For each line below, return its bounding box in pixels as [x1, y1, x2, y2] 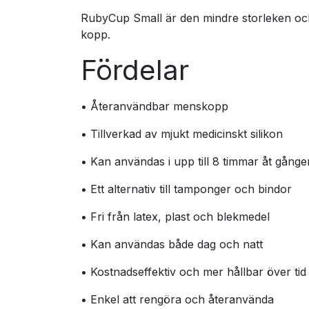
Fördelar [81, 53, 189, 87]
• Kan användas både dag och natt [81, 237, 263, 251]
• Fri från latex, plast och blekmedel [81, 210, 270, 223]
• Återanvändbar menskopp [81, 99, 228, 113]
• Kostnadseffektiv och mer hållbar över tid [81, 265, 306, 279]
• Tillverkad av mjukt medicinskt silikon [81, 127, 283, 141]
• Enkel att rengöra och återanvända [81, 292, 274, 306]
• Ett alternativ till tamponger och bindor [81, 182, 292, 196]
